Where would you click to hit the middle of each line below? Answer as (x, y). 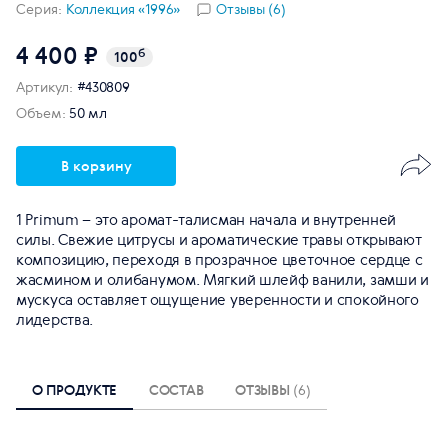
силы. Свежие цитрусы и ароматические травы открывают (218, 239)
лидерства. (54, 319)
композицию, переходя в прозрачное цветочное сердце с (219, 259)
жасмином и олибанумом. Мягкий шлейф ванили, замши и (222, 279)
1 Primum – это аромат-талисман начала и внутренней (206, 219)
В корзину (96, 165)
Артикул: (44, 87)
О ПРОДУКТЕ (74, 389)
